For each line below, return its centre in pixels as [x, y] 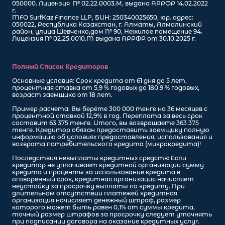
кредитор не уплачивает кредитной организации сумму [108, 165]
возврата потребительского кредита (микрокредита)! [106, 144]
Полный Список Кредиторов [60, 67]
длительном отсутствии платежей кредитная [95, 193]
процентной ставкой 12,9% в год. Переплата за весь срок [107, 116]
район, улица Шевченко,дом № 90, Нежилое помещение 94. [107, 31]
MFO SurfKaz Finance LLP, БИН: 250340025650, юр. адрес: [103, 17]
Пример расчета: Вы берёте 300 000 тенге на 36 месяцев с [110, 109]
